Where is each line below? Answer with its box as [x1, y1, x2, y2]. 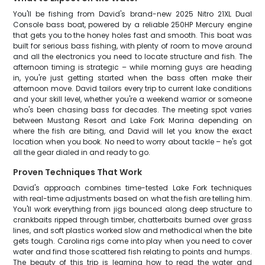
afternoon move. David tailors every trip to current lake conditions [13, 83, 252, 93]
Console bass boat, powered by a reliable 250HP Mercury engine [13, 20, 252, 30]
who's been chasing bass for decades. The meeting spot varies [13, 105, 252, 115]
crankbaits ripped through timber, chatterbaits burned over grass [13, 215, 252, 225]
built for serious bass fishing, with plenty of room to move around [13, 41, 252, 51]
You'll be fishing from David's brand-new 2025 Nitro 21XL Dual [13, 9, 252, 19]
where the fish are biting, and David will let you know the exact [13, 126, 252, 136]
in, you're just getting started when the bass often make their [13, 73, 252, 83]
